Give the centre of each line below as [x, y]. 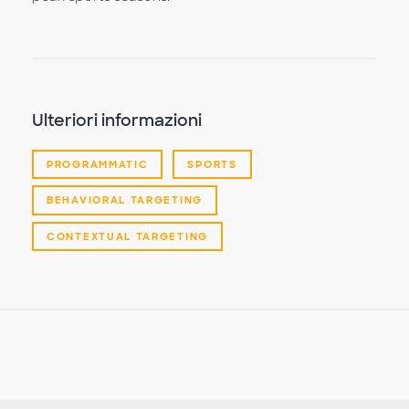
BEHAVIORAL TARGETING [125, 200]
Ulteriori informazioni [117, 121]
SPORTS [212, 165]
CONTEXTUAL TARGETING [127, 236]
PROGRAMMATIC [98, 165]
